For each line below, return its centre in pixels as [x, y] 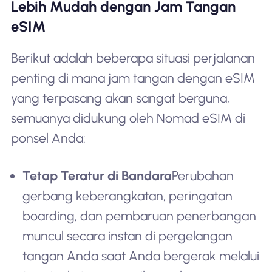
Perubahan [203, 176]
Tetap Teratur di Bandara [97, 176]
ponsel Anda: [48, 138]
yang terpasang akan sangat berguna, [120, 98]
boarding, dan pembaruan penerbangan [140, 216]
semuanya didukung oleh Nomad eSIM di [128, 118]
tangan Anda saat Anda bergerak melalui [141, 256]
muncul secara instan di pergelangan [128, 236]
